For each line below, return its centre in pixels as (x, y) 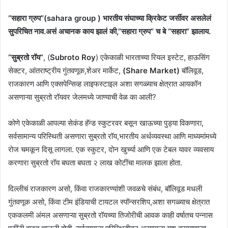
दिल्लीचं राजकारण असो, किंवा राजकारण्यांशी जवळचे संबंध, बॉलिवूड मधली (105, 188)
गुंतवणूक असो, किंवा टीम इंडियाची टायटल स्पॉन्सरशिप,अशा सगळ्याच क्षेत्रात (109, 202)
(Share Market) (151, 70)
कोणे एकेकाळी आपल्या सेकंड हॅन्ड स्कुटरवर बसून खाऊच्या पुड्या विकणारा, (106, 123)
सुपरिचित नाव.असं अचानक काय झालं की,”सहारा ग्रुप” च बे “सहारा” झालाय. (109, 31)
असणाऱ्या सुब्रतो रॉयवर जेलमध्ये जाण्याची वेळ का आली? (82, 97)
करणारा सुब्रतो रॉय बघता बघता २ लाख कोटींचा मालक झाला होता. (95, 162)
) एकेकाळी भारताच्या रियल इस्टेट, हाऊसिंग (153, 57)
